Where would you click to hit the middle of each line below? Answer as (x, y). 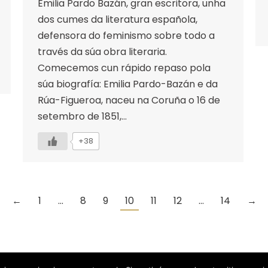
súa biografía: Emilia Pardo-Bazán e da (128, 84)
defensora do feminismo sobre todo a (126, 35)
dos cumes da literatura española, (118, 19)
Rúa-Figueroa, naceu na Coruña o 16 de (129, 100)
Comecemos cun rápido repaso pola (124, 68)
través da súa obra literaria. (105, 51)
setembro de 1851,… (82, 116)
